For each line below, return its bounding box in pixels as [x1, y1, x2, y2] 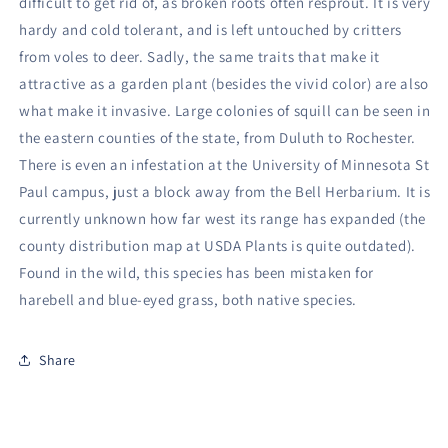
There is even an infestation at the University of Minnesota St [19, 155, 430, 174]
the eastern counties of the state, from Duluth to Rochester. [19, 128, 417, 147]
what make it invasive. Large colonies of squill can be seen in [19, 101, 431, 120]
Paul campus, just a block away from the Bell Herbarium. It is [19, 182, 431, 201]
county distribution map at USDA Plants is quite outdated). [19, 236, 416, 255]
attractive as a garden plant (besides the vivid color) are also [19, 74, 429, 93]
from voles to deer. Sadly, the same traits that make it [19, 47, 381, 66]
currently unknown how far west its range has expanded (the [19, 209, 426, 228]
